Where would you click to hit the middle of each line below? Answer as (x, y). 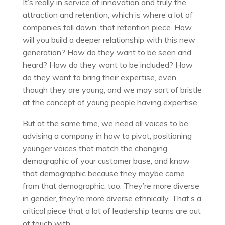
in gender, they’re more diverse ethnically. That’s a (112, 198)
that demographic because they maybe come (103, 173)
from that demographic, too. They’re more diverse (111, 186)
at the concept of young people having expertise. (110, 102)
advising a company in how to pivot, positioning (107, 135)
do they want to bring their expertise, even (99, 77)
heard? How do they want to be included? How (107, 65)
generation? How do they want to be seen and (107, 52)
